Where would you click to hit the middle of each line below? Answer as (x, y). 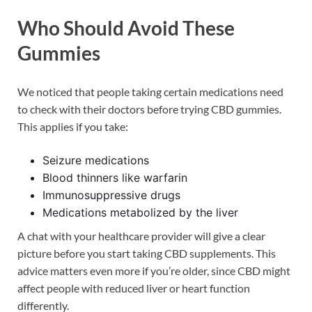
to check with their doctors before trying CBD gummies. (149, 109)
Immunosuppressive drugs (111, 195)
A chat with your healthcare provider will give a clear (141, 236)
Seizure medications (96, 161)
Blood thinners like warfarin (115, 178)
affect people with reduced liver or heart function (134, 288)
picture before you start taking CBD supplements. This (147, 253)
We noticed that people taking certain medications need (150, 92)
